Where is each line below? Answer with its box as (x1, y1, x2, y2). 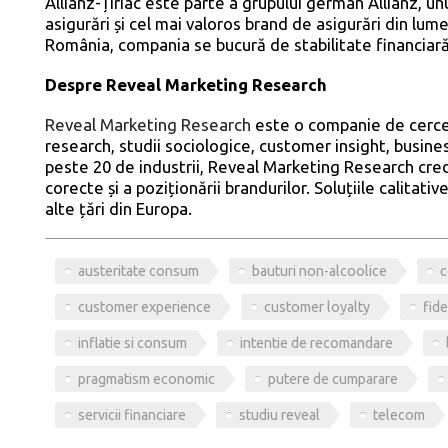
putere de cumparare (267, 370, 398, 387)
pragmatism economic (77, 370, 215, 387)
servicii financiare (77, 406, 186, 423)
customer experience (77, 298, 211, 315)
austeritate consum (77, 262, 199, 279)
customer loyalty (263, 298, 370, 315)
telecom (372, 406, 425, 423)
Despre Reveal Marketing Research (45, 75, 328, 95)
